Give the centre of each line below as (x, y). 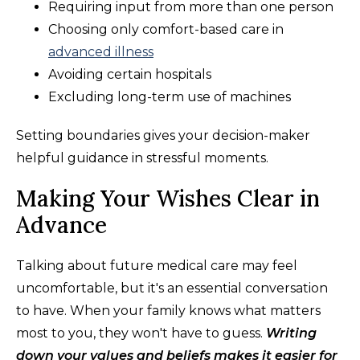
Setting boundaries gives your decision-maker (163, 135)
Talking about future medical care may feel (157, 265)
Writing (291, 333)
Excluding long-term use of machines (170, 96)
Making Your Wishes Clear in (168, 198)
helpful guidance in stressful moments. (142, 157)
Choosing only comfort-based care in (166, 29)
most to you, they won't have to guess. (141, 333)
